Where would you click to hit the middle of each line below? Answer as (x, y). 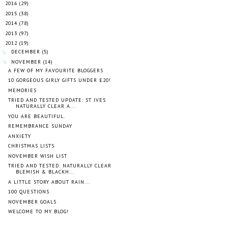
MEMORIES (22, 90)
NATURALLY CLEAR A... (46, 106)
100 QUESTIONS (28, 192)
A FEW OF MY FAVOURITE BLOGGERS (55, 70)
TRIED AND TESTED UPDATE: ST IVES (57, 100)
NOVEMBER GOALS (32, 202)
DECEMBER (25, 52)
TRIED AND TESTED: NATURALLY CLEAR (60, 166)
